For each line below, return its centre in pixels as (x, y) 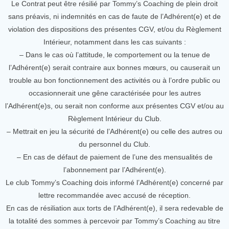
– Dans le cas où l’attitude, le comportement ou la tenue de (114, 55)
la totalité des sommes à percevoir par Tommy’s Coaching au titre (114, 221)
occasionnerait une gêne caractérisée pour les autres (114, 93)
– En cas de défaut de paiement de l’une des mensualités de (114, 157)
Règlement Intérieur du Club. (114, 119)
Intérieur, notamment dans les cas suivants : (114, 42)
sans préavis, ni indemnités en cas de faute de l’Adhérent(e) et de (114, 16)
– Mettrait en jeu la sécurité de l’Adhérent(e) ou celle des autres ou (114, 131)
